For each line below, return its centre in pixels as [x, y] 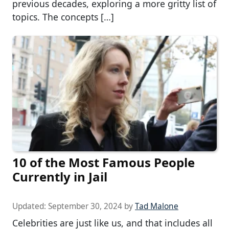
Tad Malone [157, 206]
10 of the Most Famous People [104, 162]
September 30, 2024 [85, 206]
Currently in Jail [60, 176]
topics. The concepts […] [63, 17]
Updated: [30, 206]
